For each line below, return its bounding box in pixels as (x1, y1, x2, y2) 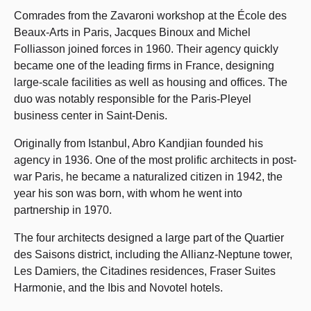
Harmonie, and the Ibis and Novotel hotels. (14, 282, 223, 294)
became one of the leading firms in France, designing (14, 60, 274, 72)
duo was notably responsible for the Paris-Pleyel (14, 93, 251, 105)
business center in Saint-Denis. (14, 110, 167, 121)
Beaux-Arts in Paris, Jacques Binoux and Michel (14, 26, 251, 38)
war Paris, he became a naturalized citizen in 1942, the (14, 171, 283, 183)
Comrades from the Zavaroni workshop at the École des (14, 10, 287, 22)
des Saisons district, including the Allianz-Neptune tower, (14, 249, 292, 260)
